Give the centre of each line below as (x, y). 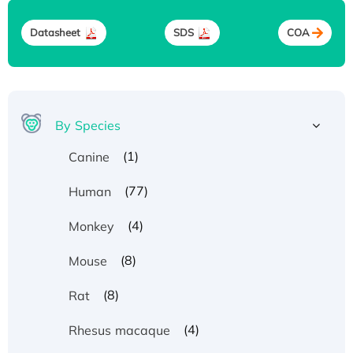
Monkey (91, 226)
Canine (89, 156)
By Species (88, 125)
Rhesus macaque (119, 330)
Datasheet (55, 33)
